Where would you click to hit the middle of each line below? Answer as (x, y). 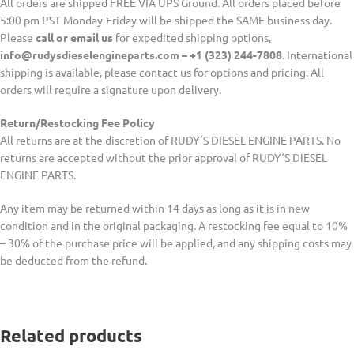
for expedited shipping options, (192, 37)
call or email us (74, 37)
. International (317, 54)
